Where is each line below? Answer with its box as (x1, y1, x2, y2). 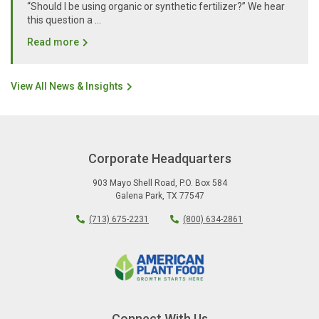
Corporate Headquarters (88, 151, 231, 167)
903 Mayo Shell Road (92, 178, 175, 189)
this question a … (27, 14, 101, 26)
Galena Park (115, 191, 162, 202)
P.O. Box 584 (179, 178, 227, 189)
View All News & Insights (11, 80, 123, 93)
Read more (27, 36, 79, 48)
